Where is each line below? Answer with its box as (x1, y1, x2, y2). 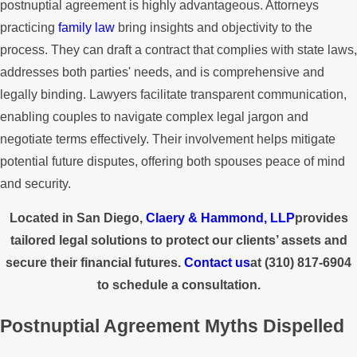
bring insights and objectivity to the (115, 20, 312, 34)
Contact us (184, 256, 250, 270)
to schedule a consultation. (96, 278, 261, 292)
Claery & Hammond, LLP (145, 211, 295, 226)
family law (58, 20, 115, 34)
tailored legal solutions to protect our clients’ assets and (10, 233, 347, 248)
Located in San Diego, (9, 211, 146, 226)
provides (294, 211, 348, 226)
